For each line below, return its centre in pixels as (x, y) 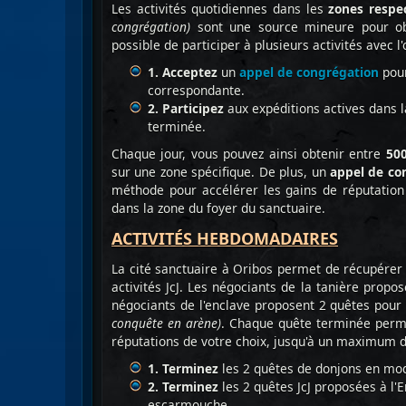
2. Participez (186, 108)
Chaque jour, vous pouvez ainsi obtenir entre (246, 154)
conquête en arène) (166, 323)
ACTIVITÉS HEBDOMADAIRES (225, 238)
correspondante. (196, 90)
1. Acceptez (183, 72)
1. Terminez (183, 368)
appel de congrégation (309, 72)
